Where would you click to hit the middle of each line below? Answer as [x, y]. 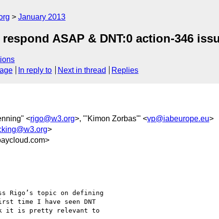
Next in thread [82, 70]
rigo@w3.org [53, 118]
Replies [125, 70]
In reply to [35, 70]
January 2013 [42, 17]
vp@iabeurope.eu [178, 118]
